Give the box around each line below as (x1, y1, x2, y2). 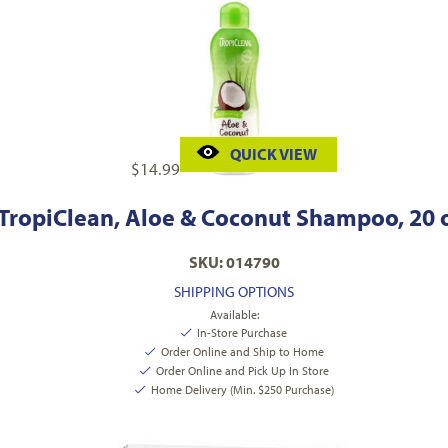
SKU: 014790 (188, 252, 280, 273)
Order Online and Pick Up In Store (155, 363, 329, 379)
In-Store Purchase (197, 325, 287, 341)
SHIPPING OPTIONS (174, 282, 294, 302)
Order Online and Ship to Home (160, 344, 324, 360)
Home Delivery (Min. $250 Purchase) (150, 382, 334, 398)
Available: (209, 307, 259, 323)
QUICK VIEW (230, 144, 317, 165)
